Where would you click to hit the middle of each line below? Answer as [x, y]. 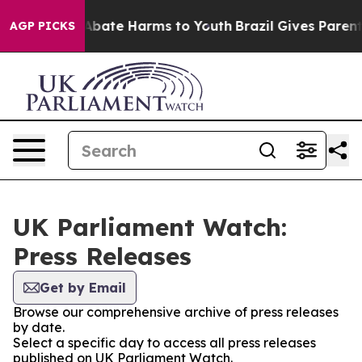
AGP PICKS [42, 26]
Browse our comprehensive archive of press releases [176, 312]
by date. [39, 327]
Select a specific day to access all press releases [164, 343]
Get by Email [83, 288]
